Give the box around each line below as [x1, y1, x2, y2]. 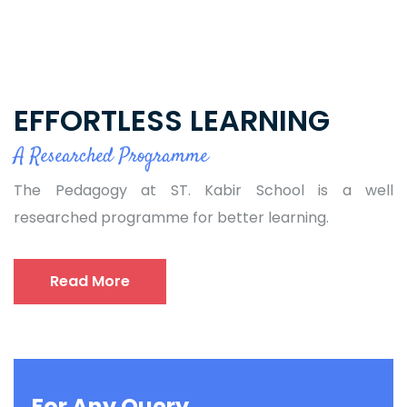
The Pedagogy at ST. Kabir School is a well [14, 179, 393, 201]
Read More [50, 270, 130, 292]
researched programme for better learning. [14, 206, 329, 228]
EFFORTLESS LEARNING [14, 99, 330, 141]
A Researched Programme [14, 141, 208, 171]
